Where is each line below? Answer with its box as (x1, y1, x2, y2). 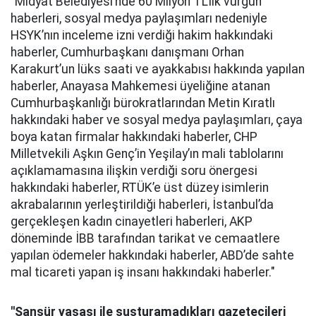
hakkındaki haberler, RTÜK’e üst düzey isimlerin (11, 181, 269, 195)
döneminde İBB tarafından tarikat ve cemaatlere (11, 231, 280, 245)
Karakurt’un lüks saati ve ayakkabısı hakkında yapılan (11, 62, 305, 76)
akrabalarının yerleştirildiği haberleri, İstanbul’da (11, 197, 274, 212)
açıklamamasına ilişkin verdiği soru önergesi (11, 164, 257, 178)
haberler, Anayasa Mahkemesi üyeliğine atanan (11, 79, 270, 93)
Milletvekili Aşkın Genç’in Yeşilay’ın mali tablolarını (11, 147, 284, 161)
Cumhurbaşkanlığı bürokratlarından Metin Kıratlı (11, 96, 275, 110)
